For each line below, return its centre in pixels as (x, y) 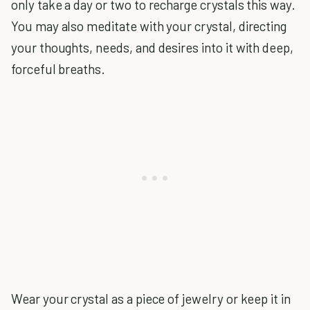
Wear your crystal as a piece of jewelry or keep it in (151, 299)
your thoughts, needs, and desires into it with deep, (153, 47)
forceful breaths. (58, 69)
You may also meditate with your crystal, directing (149, 26)
